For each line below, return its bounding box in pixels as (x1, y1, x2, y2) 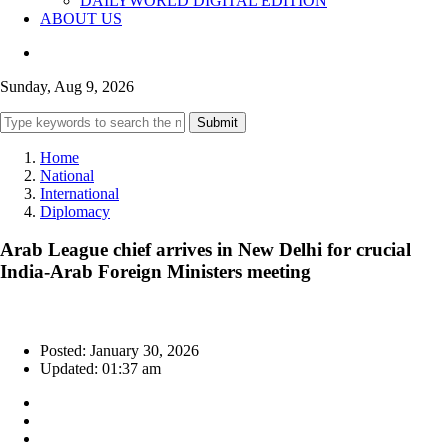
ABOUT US (40, 9, 122, 27)
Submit (197, 114, 238, 130)
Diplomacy (40, 202, 110, 220)
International (40, 184, 119, 202)
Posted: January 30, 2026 (40, 342, 199, 360)
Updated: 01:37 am (40, 360, 161, 378)
